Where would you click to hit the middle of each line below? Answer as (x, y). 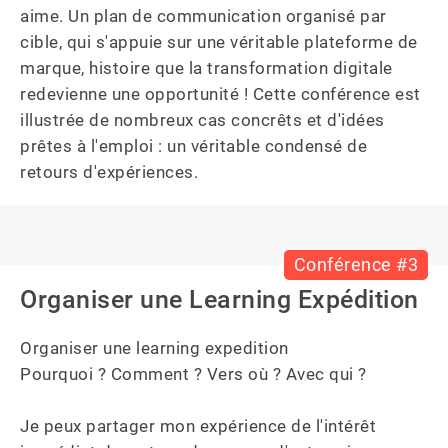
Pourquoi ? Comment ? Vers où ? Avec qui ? (193, 374)
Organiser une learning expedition (154, 348)
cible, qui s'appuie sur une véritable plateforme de (221, 42)
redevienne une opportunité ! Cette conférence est (222, 94)
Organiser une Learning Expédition (219, 299)
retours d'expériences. (109, 172)
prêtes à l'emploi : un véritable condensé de (196, 146)
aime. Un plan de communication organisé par (205, 16)
